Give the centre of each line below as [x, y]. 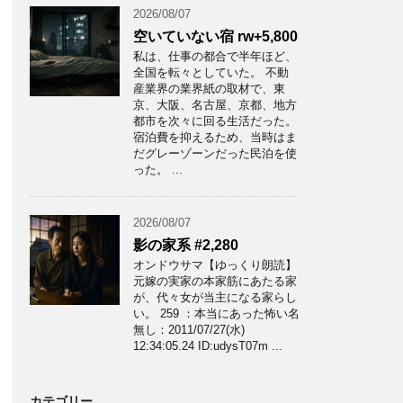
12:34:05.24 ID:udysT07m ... [208, 346]
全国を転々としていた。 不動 [211, 72]
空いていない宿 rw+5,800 [215, 36]
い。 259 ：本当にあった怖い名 [216, 313]
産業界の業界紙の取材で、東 [209, 89]
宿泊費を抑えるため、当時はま [215, 137]
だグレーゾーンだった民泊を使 [215, 153]
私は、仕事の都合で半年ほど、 [215, 56]
